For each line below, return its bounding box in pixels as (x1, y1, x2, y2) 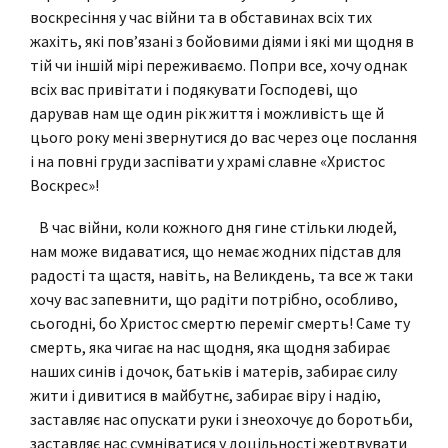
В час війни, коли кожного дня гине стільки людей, (30, 216, 397, 237)
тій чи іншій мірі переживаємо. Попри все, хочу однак (30, 54, 407, 75)
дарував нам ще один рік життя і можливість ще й (30, 102, 384, 123)
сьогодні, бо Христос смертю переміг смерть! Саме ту (30, 312, 410, 333)
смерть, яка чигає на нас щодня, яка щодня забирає (30, 336, 390, 357)
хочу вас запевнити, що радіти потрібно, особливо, (30, 288, 398, 309)
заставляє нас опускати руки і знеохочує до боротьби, (30, 408, 413, 429)
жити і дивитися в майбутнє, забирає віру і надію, (30, 384, 381, 405)
